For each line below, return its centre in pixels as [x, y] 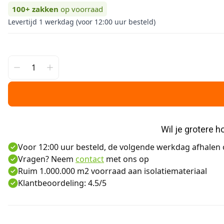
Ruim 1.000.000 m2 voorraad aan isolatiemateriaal [112, 171]
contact [90, 159]
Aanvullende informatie [52, 210]
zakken [45, 9]
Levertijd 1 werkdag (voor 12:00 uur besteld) [82, 22]
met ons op [126, 159]
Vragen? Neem [47, 159]
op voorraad [82, 9]
